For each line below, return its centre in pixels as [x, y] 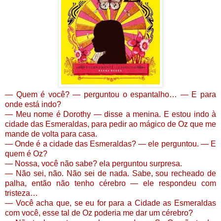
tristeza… [21, 193]
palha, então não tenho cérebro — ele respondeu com [110, 184]
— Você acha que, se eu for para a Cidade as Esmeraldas [110, 203]
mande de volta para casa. [51, 134]
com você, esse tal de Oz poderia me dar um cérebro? [99, 213]
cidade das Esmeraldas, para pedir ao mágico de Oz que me [110, 124]
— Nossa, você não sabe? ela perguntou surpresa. [93, 164]
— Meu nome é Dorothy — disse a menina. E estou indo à [110, 114]
